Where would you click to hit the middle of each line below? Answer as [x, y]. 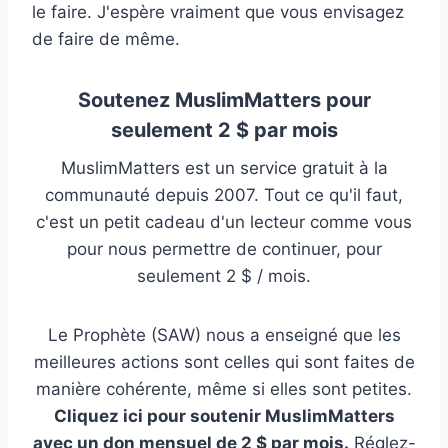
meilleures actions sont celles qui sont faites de [224, 361]
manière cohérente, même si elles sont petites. [224, 388]
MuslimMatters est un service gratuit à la [224, 167]
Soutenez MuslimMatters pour [224, 99]
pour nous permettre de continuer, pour [224, 248]
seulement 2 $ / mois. [224, 275]
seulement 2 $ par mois [224, 129]
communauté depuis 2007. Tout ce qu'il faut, [224, 194]
